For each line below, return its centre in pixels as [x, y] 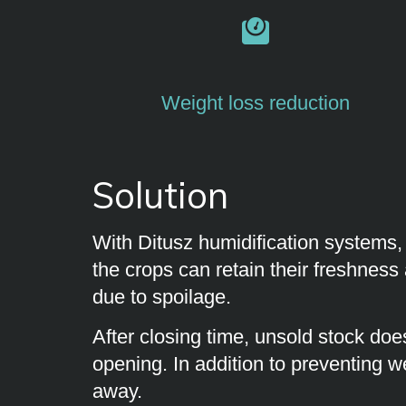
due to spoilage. [162, 297]
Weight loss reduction [256, 103]
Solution [160, 195]
